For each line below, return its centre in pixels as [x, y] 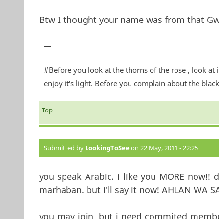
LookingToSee [107, 147]
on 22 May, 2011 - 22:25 [164, 147]
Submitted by [64, 147]
